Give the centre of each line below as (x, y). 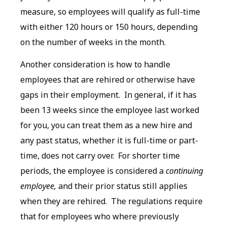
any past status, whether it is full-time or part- (109, 141)
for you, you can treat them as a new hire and (106, 125)
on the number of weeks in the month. (93, 42)
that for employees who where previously (100, 217)
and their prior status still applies (122, 186)
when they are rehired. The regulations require (111, 201)
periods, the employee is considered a (93, 171)
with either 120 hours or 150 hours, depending (109, 27)
